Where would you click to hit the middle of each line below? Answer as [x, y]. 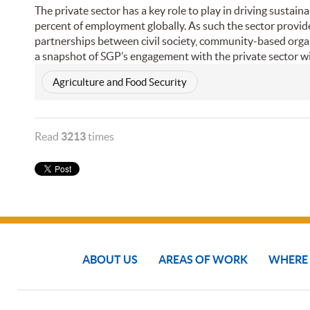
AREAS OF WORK [203, 260]
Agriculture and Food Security [119, 82]
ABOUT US [110, 260]
